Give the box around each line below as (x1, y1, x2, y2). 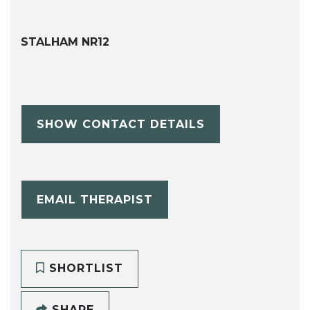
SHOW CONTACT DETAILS (36, 117, 205, 131)
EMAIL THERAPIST (36, 192, 153, 206)
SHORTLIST (44, 262, 123, 275)
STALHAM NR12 (21, 35, 109, 49)
